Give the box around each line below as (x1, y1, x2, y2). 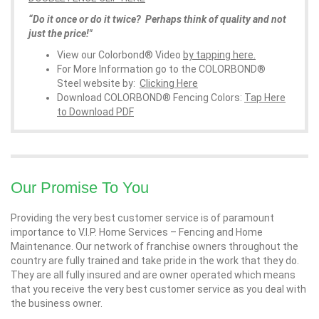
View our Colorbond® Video (57, 49, 183, 61)
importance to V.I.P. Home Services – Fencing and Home (11, 226, 263, 238)
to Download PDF (57, 106, 134, 117)
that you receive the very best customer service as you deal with (11, 283, 306, 295)
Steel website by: (57, 78, 140, 89)
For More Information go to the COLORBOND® (57, 63, 266, 75)
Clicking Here (140, 78, 198, 89)
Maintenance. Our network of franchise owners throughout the (11, 241, 298, 252)
